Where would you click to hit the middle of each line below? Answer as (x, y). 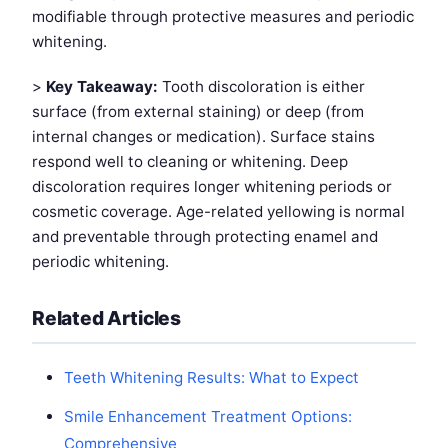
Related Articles (106, 318)
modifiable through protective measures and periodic (223, 17)
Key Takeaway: (102, 87)
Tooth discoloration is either (261, 87)
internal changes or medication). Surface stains (203, 137)
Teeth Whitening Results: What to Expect (211, 378)
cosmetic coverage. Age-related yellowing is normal (218, 212)
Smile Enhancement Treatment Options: (208, 417)
